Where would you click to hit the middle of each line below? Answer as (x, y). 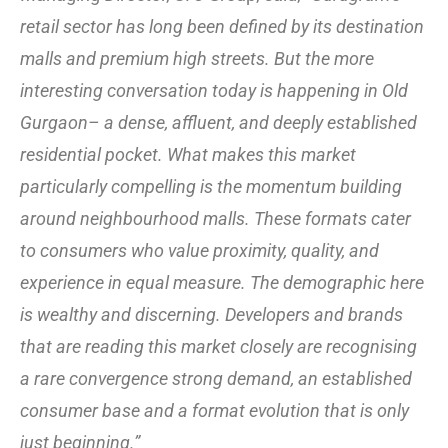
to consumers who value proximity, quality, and (199, 250)
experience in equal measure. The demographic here (222, 282)
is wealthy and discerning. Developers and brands (211, 314)
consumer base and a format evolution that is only (214, 410)
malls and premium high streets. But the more (197, 58)
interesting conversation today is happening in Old (214, 90)
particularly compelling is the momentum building (211, 186)
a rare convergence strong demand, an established (216, 378)
